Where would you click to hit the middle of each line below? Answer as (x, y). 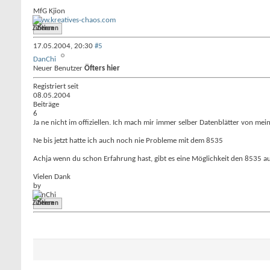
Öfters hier (102, 68)
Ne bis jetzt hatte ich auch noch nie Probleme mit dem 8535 (128, 141)
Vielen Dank (52, 177)
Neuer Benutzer (59, 68)
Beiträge (46, 105)
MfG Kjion (49, 11)
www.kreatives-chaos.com (74, 20)
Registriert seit (56, 86)
